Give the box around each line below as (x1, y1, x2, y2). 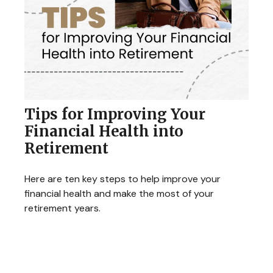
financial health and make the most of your (24, 186, 214, 200)
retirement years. (24, 201, 101, 214)
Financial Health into (24, 121, 183, 141)
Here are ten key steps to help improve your (24, 172, 221, 185)
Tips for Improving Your (24, 104, 205, 124)
